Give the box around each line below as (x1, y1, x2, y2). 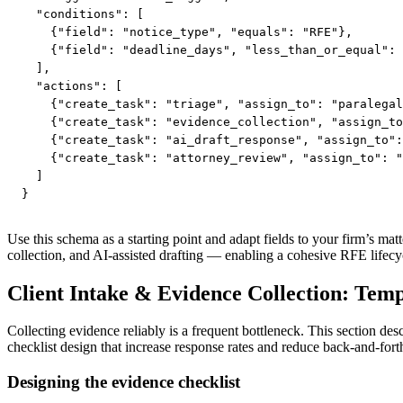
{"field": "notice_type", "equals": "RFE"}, (22, 25, 353, 40)
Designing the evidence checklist (7, 372, 240, 392)
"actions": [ (22, 79, 122, 94)
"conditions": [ (22, 7, 144, 22)
